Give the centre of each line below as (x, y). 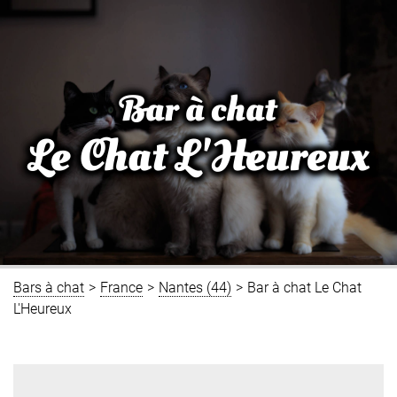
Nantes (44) (195, 287)
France (121, 287)
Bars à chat (49, 287)
